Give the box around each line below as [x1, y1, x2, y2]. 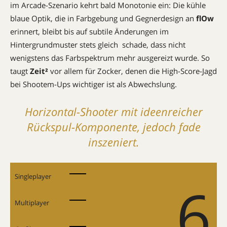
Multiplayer [15, 198, 49, 207]
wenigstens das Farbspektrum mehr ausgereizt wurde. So [10, 52, 210, 63]
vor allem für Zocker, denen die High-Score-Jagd [48, 65, 217, 76]
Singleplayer [15, 171, 51, 181]
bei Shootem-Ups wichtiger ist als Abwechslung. [10, 79, 177, 89]
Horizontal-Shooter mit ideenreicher [24, 103, 203, 119]
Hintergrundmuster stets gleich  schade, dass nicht [10, 39, 185, 50]
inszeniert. [88, 134, 139, 149]
